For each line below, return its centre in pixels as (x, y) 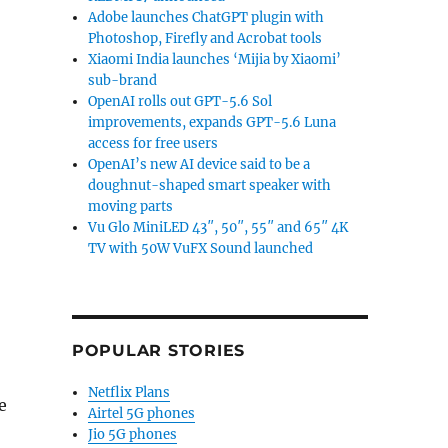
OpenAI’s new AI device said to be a (199, 164)
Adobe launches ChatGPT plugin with (206, 17)
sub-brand (123, 80)
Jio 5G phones (133, 434)
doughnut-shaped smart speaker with (210, 185)
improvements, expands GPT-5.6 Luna (212, 122)
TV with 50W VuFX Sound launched (201, 248)
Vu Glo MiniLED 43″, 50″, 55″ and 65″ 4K (218, 227)
